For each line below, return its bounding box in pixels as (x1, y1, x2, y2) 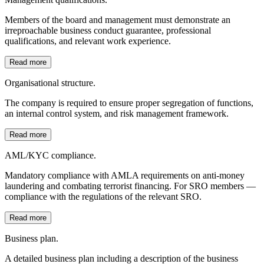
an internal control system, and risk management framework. (5, 108, 229, 119)
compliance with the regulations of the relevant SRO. (5, 192, 202, 202)
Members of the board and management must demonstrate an (5, 15, 230, 25)
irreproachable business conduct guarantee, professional (5, 25, 211, 36)
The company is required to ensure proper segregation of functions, (5, 98, 253, 108)
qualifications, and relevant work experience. (5, 36, 171, 47)
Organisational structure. (5, 78, 95, 88)
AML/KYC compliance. (5, 150, 96, 161)
